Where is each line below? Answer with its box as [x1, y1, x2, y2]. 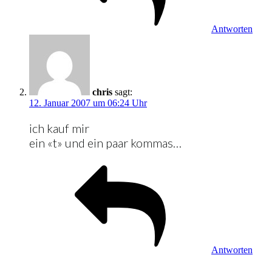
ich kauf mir [29, 120, 89, 135]
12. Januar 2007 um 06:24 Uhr [29, 97, 147, 108]
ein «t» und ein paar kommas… [29, 135, 182, 150]
